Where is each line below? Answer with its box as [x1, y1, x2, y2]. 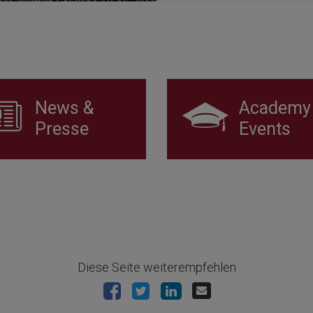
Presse [34, 119, 89, 140]
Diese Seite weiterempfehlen [77, 259, 236, 275]
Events [239, 119, 291, 140]
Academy [239, 98, 311, 119]
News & [34, 98, 94, 119]
